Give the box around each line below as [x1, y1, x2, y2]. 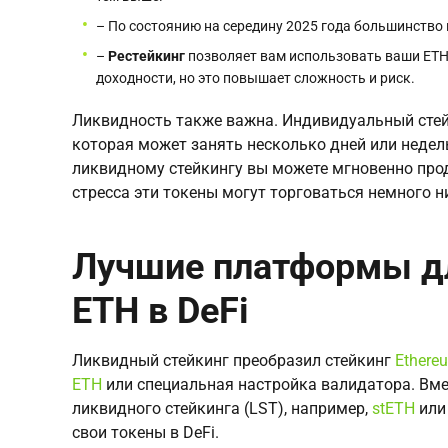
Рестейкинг [108, 48, 185, 65]
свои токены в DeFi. [72, 423, 219, 443]
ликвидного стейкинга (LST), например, [72, 399, 372, 419]
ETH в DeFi [72, 290, 249, 333]
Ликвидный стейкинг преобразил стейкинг [72, 351, 395, 371]
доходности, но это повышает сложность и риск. [96, 70, 415, 87]
